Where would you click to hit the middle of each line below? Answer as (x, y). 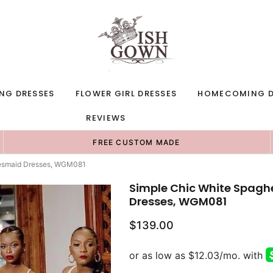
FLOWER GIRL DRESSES (126, 94)
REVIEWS (106, 118)
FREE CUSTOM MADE (136, 142)
